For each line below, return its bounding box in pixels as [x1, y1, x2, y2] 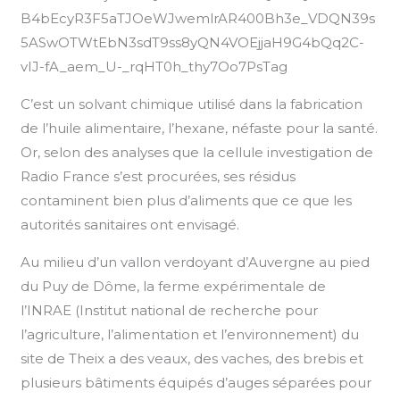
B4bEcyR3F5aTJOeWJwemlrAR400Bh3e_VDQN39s [21, 9, 376, 27]
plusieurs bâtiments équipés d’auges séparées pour [21, 373, 372, 391]
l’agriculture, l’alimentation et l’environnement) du [21, 325, 360, 343]
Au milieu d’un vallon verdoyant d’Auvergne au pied [21, 253, 371, 271]
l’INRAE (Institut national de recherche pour [21, 301, 319, 319]
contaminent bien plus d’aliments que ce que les [21, 191, 353, 209]
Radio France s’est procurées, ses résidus [21, 167, 296, 185]
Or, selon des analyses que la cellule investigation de [21, 143, 374, 161]
